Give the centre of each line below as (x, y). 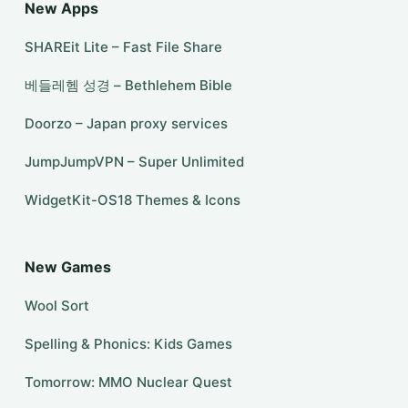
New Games (67, 267)
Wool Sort (56, 306)
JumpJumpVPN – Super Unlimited (134, 162)
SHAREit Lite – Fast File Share (123, 47)
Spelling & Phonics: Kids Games (128, 344)
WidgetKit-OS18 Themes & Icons (132, 200)
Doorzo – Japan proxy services (126, 123)
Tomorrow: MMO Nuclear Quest (128, 382)
